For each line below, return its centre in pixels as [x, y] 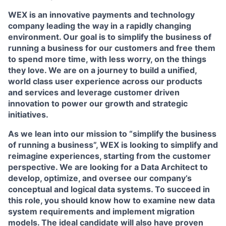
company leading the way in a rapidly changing [100, 26]
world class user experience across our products [105, 81]
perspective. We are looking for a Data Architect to [108, 167]
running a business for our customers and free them [112, 48]
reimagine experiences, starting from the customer [109, 156]
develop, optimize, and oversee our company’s [100, 178]
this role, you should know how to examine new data [111, 200]
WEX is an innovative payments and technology [101, 15]
